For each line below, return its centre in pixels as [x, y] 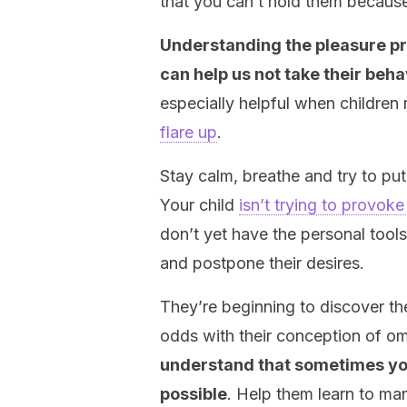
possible [194, 394]
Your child [199, 205]
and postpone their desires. [262, 263]
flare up [189, 132]
